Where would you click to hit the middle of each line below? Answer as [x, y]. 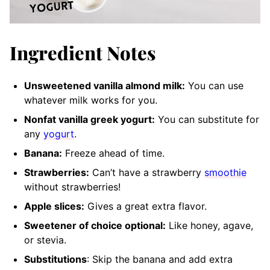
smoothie [225, 172]
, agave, [235, 225]
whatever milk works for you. [92, 100]
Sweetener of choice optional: [95, 225]
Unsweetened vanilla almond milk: [105, 85]
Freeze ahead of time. [113, 153]
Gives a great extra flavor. [147, 206]
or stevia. [45, 240]
